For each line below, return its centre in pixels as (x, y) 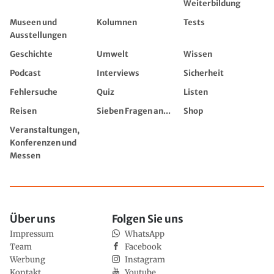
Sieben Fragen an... (134, 111)
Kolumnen (117, 23)
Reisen (23, 111)
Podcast (25, 73)
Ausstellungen (38, 35)
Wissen (198, 54)
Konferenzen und (43, 143)
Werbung (28, 259)
